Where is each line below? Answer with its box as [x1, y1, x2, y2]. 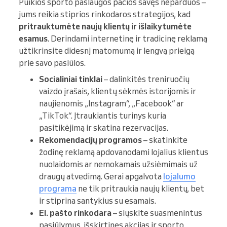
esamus [19, 33, 48, 44]
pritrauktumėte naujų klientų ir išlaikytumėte [19, 21, 192, 32]
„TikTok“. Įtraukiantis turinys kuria [39, 110, 166, 121]
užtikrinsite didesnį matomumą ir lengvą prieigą [19, 46, 195, 56]
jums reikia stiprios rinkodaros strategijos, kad [19, 9, 191, 20]
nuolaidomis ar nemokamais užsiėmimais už [39, 159, 198, 170]
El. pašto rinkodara [39, 208, 111, 218]
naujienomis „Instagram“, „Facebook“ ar [39, 98, 184, 109]
